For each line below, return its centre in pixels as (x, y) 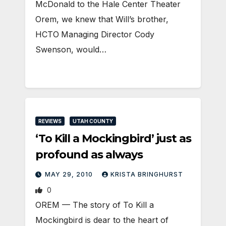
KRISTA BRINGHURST (147, 175)
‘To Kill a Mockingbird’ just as (113, 139)
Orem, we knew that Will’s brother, (102, 19)
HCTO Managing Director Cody (95, 35)
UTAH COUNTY (93, 121)
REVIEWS (50, 121)
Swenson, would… (71, 50)
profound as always (89, 155)
